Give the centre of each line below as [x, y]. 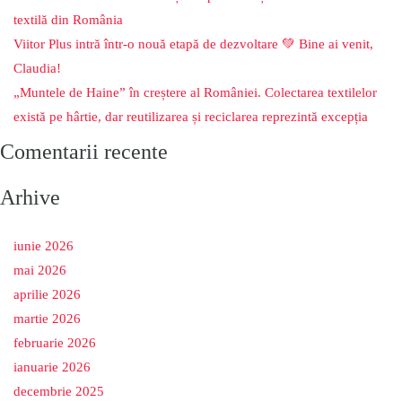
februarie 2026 [55, 343]
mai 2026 [40, 271]
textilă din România [68, 20]
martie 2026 [47, 319]
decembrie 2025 [59, 392]
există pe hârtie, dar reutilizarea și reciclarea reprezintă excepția [191, 117]
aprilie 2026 [47, 295]
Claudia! [37, 69]
